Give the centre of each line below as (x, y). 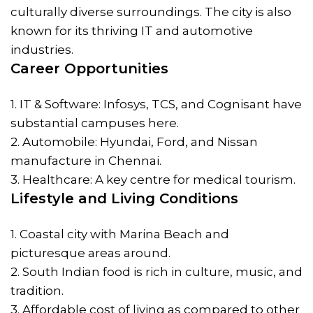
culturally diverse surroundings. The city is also (151, 12)
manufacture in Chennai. (86, 160)
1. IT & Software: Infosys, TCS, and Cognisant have (156, 104)
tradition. (37, 290)
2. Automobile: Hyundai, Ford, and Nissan (134, 141)
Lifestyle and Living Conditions (124, 198)
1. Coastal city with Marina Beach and (120, 234)
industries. (42, 49)
